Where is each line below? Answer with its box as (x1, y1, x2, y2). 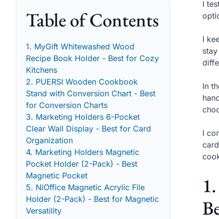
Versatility (26, 205, 62, 216)
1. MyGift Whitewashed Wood (26, 41, 134, 51)
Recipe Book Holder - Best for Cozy (26, 53, 159, 63)
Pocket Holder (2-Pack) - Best (26, 158, 137, 169)
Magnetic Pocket (26, 170, 88, 180)
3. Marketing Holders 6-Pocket (26, 111, 140, 122)
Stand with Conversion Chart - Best (26, 88, 155, 98)
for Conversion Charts (26, 100, 108, 110)
